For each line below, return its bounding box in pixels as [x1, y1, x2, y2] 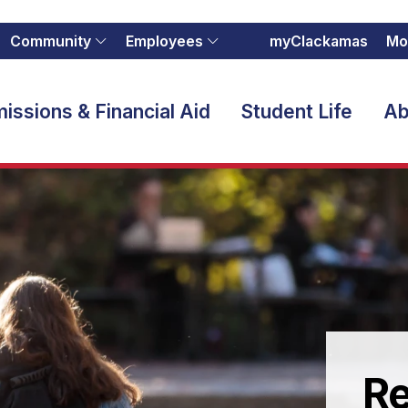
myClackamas [270, 32, 369, 50]
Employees [126, 32, 203, 50]
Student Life [241, 99, 352, 123]
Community [10, 32, 91, 50]
